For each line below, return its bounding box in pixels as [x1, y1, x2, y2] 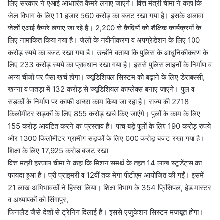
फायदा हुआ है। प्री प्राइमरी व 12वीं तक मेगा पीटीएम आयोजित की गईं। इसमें [8, 170, 204, 180]
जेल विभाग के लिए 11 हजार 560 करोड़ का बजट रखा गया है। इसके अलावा [8, 10, 203, 20]
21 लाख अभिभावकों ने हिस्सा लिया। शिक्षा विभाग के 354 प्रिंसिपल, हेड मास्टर [8, 182, 211, 192]
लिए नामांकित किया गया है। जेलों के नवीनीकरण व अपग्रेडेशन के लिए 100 [8, 35, 200, 45]
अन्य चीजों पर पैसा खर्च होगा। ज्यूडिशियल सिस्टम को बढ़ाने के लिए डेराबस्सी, [8, 72, 205, 82]
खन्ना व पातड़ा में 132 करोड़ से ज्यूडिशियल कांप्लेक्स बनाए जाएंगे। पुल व [8, 84, 194, 94]
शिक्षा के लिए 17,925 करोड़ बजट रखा [8, 145, 108, 155]
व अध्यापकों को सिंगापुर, [8, 194, 68, 204]
